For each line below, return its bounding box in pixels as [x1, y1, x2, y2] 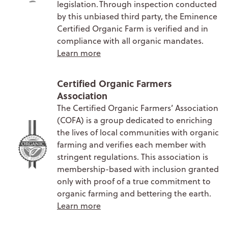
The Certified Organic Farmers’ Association [57, 102, 218, 113]
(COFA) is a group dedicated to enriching [57, 114, 212, 126]
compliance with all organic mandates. [57, 35, 204, 46]
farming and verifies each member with [57, 138, 206, 150]
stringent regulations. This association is [57, 151, 208, 162]
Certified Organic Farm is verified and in [57, 22, 208, 34]
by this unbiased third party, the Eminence [57, 10, 217, 22]
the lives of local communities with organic [57, 126, 219, 138]
